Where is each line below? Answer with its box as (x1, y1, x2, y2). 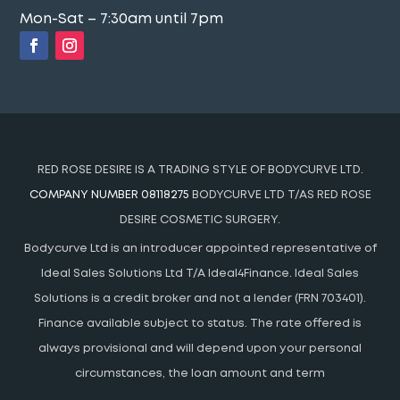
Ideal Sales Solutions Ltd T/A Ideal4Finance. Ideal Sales (41, 269, 359, 279)
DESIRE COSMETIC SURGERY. (120, 215, 280, 226)
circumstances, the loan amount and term (75, 369, 325, 379)
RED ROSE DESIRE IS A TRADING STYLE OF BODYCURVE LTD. (37, 165, 363, 176)
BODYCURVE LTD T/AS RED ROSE (191, 190, 371, 201)
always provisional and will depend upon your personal (38, 344, 362, 354)
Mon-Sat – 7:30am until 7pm (20, 12, 228, 27)
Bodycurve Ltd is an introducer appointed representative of (23, 244, 377, 254)
